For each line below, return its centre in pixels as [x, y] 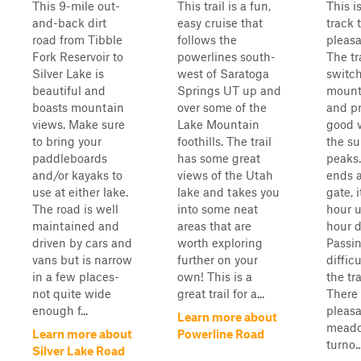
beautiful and [69, 90]
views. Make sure [79, 124]
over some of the [222, 107]
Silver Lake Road [79, 351]
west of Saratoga [223, 73]
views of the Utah [225, 175]
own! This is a [215, 276]
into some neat [218, 209]
